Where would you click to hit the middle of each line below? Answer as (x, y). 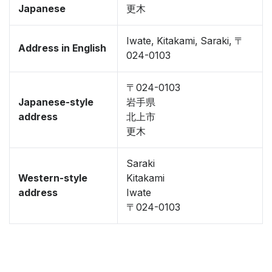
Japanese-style (56, 102)
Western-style (53, 178)
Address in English (62, 48)
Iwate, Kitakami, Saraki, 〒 (185, 41)
